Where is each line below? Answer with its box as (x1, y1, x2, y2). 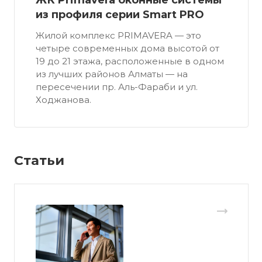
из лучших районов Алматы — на (36, 68, 188, 80)
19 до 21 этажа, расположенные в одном (36, 56, 224, 67)
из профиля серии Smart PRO (36, 8, 204, 22)
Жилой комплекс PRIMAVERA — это (36, 30, 201, 42)
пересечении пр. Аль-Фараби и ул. (36, 81, 198, 93)
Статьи (14, 153, 64, 169)
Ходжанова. (36, 94, 91, 106)
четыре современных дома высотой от (36, 43, 219, 54)
